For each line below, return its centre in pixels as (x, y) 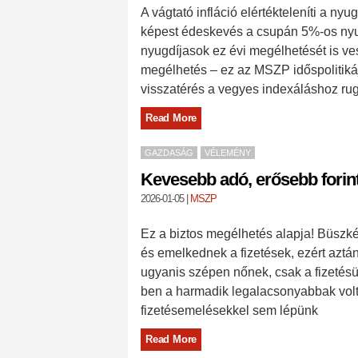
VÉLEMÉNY (228, 153)
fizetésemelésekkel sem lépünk (229, 310)
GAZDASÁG (169, 153)
